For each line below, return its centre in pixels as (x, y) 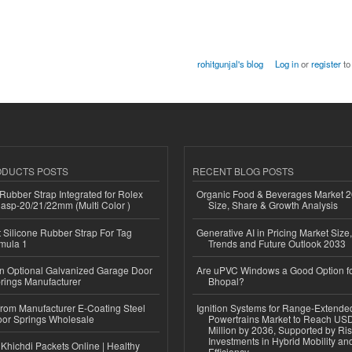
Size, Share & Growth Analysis (273, 205)
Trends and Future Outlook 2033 (277, 243)
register (326, 63)
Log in (286, 63)
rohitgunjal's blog (231, 63)
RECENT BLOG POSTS (243, 170)
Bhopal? (226, 280)
